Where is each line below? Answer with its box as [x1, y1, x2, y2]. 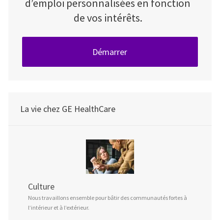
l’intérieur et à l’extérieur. [27, 204, 89, 212]
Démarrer [92, 46, 128, 57]
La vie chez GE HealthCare [20, 103, 115, 115]
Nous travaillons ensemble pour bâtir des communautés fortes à [27, 194, 187, 202]
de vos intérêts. [73, 10, 142, 25]
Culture [27, 181, 55, 192]
